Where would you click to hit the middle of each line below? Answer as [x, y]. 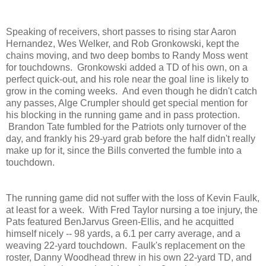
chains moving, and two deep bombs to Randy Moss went [127, 55]
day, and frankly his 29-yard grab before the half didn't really [131, 138]
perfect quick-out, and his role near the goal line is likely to [127, 79]
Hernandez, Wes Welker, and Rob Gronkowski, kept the [123, 43]
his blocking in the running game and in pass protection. [123, 115]
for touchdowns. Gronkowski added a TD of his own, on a [127, 67]
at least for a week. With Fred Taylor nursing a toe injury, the [132, 210]
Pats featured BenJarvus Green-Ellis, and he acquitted [120, 221]
